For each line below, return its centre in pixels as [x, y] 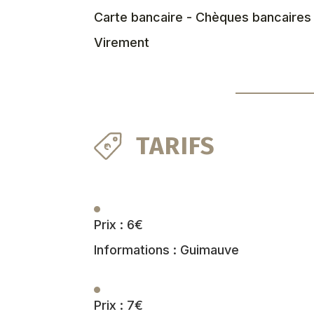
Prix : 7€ [119, 305]
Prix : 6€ [119, 224]
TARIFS [176, 145]
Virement [122, 42]
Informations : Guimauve [167, 250]
